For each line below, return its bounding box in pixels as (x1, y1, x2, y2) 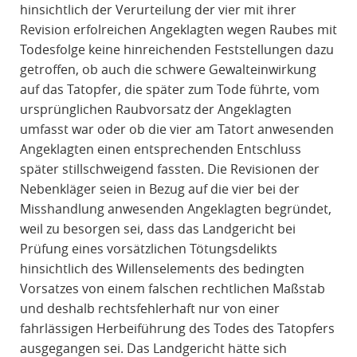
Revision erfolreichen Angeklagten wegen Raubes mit (19, 21, 337, 39)
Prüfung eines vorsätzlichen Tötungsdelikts (19, 240, 277, 258)
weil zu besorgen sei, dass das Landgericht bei (19, 220, 296, 238)
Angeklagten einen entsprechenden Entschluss (19, 140, 301, 159)
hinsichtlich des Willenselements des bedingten (19, 260, 304, 278)
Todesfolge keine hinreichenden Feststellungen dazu (19, 41, 334, 59)
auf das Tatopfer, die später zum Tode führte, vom (19, 80, 320, 99)
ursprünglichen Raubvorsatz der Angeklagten (19, 100, 292, 119)
